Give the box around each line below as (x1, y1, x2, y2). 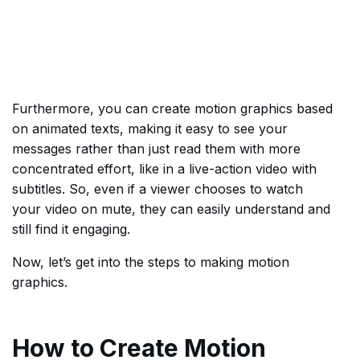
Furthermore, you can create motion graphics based (12, 100, 333, 117)
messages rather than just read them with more (12, 141, 301, 157)
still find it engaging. (12, 221, 130, 237)
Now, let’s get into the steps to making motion (12, 254, 289, 270)
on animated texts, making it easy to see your (12, 121, 288, 137)
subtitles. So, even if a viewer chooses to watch (12, 181, 303, 197)
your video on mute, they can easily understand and (12, 201, 330, 217)
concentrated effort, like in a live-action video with (12, 161, 317, 177)
